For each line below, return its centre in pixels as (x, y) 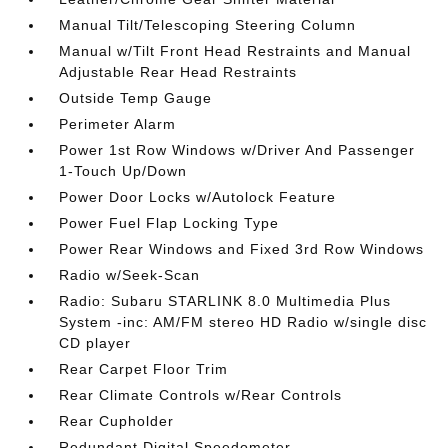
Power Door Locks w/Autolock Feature (198, 196)
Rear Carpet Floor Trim (144, 368)
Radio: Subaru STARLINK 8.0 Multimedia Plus (225, 300)
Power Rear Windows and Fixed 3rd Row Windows (242, 248)
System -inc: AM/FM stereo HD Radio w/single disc (243, 321)
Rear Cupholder (117, 420)
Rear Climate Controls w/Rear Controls (201, 394)
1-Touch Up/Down (123, 170)
